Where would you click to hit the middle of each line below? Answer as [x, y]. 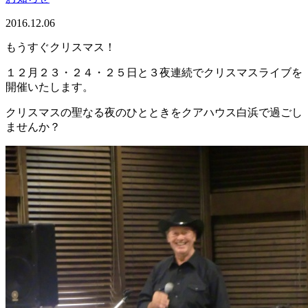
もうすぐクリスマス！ [60, 47]
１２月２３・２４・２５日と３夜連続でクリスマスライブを [154, 73]
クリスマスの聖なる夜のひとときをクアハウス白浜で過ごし [154, 112]
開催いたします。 [49, 87]
